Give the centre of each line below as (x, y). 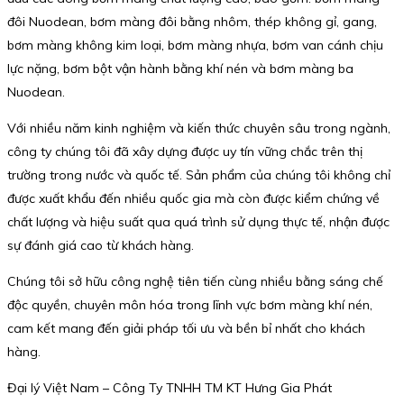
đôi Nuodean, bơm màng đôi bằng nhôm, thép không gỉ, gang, (192, 22)
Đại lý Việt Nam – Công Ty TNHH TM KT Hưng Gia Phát (170, 388)
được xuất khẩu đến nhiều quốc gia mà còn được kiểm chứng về (193, 199)
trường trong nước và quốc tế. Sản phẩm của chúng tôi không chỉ (199, 175)
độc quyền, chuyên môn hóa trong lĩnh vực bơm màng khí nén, (190, 305)
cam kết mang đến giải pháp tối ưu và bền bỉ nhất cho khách (186, 329)
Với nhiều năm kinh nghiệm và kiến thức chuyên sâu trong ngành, (199, 129)
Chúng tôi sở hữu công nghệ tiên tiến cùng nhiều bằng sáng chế (195, 282)
